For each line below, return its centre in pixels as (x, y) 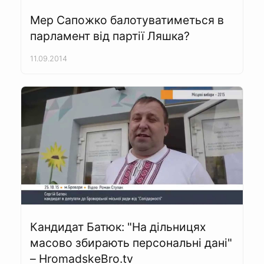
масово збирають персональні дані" (131, 243)
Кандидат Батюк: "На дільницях (118, 227)
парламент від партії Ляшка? (110, 36)
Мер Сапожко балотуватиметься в (127, 20)
